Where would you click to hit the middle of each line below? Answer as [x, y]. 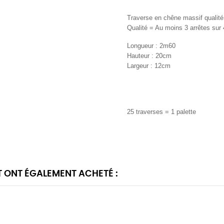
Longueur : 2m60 [151, 46]
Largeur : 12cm [150, 66]
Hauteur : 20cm [150, 56]
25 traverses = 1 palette [162, 112]
